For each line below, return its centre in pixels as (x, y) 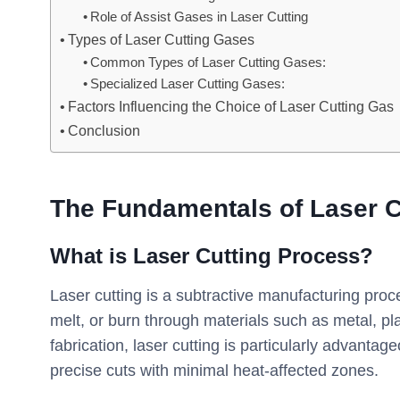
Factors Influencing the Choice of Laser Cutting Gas (231, 106)
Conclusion (104, 130)
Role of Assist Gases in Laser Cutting (199, 17)
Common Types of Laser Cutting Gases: (208, 62)
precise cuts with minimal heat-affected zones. (214, 370)
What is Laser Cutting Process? (212, 255)
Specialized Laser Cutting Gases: (187, 83)
